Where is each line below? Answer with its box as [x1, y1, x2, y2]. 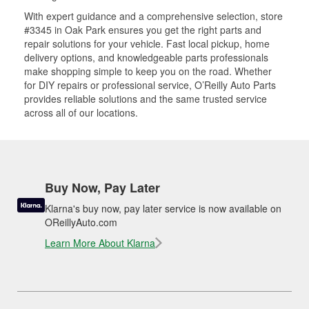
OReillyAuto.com [45, 215, 117, 229]
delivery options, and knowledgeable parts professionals [24, 50, 268, 64]
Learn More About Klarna [45, 236, 155, 250]
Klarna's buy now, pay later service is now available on [45, 201, 281, 215]
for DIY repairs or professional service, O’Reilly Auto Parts [24, 78, 276, 92]
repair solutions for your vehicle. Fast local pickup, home [24, 37, 270, 50]
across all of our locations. [24, 106, 138, 119]
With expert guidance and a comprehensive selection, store [24, 9, 283, 23]
